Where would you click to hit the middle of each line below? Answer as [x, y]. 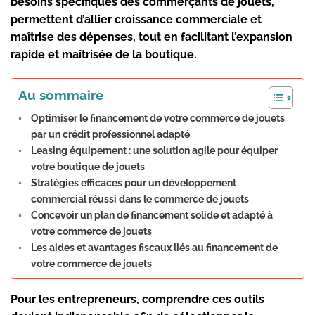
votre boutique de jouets [88, 167]
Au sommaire [61, 95]
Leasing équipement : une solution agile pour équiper [154, 150]
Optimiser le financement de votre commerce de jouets [157, 118]
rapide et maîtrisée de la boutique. [104, 55]
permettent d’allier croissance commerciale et [136, 20]
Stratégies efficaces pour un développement [133, 183]
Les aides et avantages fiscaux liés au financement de [154, 247]
